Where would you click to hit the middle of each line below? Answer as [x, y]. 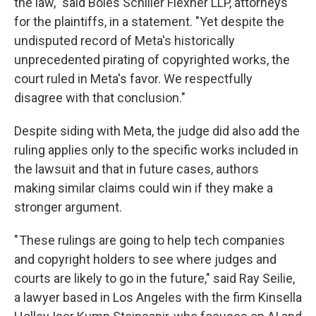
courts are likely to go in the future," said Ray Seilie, [154, 279]
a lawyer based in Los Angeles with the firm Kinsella [158, 298]
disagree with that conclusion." [100, 98]
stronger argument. [68, 207]
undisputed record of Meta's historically [124, 41]
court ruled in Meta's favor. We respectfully [133, 79]
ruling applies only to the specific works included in [156, 150]
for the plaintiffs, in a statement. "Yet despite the [149, 22]
